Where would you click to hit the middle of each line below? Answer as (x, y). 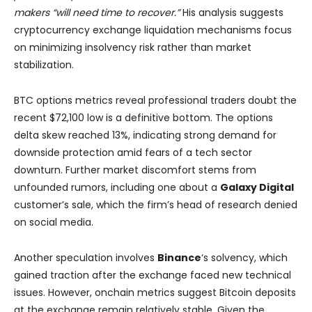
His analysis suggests (232, 13)
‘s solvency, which (244, 258)
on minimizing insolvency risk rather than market (133, 48)
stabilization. (44, 65)
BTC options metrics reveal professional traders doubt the (155, 101)
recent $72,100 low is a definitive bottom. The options (143, 118)
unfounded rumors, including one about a (117, 188)
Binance (179, 258)
